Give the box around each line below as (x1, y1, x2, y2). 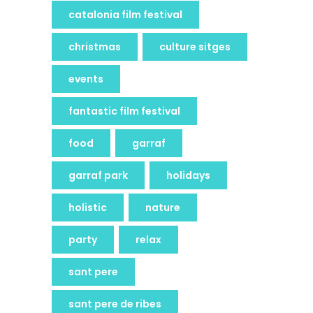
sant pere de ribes (68, 296, 161, 311)
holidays (166, 168, 210, 182)
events (68, 71, 103, 86)
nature (145, 200, 180, 214)
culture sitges (159, 39, 231, 54)
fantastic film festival (68, 103, 180, 118)
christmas (68, 39, 121, 54)
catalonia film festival (68, 7, 182, 22)
